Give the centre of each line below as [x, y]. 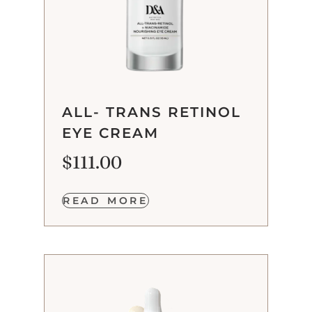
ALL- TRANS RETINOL [151, 112]
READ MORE [105, 201]
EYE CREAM [110, 133]
